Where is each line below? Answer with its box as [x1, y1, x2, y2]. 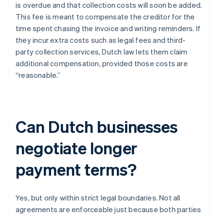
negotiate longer [16, 137, 138, 159]
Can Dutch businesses [16, 116, 178, 137]
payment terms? [16, 159, 137, 180]
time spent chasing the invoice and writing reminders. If [16, 23, 201, 34]
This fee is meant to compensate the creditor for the [16, 12, 195, 22]
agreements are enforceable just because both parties [16, 204, 201, 215]
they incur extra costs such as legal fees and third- [16, 35, 186, 45]
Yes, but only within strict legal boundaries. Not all [16, 193, 181, 203]
